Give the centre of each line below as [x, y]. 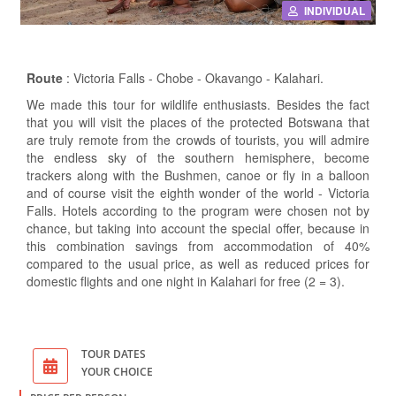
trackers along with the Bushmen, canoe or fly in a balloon [198, 175]
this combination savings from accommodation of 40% [198, 245]
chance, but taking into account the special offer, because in [198, 228]
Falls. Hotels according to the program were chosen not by [198, 210]
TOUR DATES [114, 354]
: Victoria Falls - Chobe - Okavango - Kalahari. [195, 77]
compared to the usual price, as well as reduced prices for [198, 263]
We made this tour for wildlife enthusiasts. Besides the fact [198, 104]
